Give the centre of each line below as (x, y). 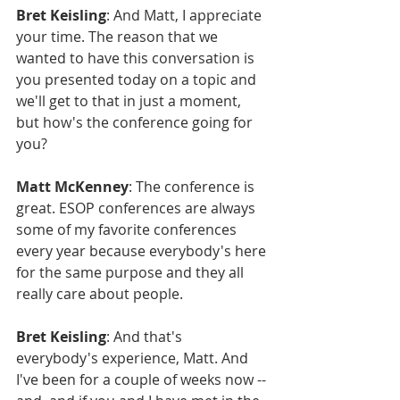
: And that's (146, 336)
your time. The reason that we (119, 36)
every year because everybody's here (143, 250)
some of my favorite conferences (128, 229)
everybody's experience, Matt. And (134, 358)
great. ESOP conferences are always (137, 208)
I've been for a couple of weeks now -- (143, 379)
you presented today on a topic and (138, 79)
